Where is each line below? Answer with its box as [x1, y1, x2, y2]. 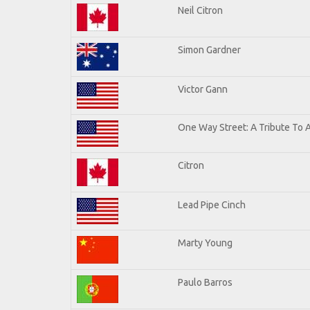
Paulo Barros [178, 276, 232, 288]
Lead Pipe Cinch [178, 199, 246, 210]
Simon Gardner [178, 44, 241, 55]
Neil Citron [178, 4, 223, 16]
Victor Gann [178, 83, 228, 95]
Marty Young [178, 237, 232, 248]
